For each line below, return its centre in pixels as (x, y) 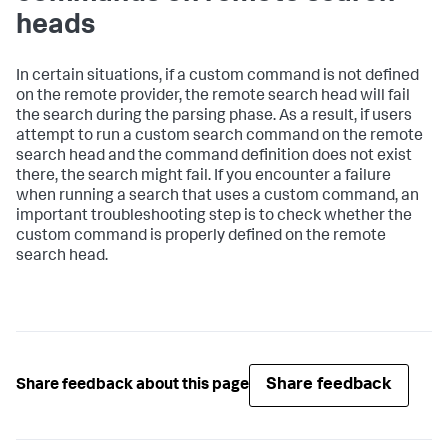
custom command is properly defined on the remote (201, 237)
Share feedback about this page (132, 385)
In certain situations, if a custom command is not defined (217, 77)
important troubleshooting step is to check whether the (214, 217)
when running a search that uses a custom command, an (217, 197)
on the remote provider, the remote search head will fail (213, 97)
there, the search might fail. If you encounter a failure (203, 177)
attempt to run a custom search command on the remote (219, 137)
